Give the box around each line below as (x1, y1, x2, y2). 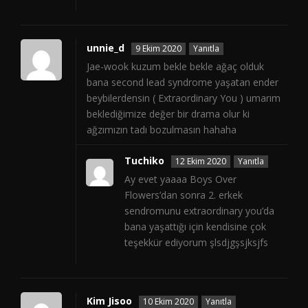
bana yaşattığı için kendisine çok (124, 220, 266, 234)
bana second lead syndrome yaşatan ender (87, 76, 278, 89)
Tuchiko (124, 154, 164, 168)
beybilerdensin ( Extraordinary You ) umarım (87, 91, 280, 105)
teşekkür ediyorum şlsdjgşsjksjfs (124, 236, 268, 250)
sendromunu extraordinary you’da (124, 204, 274, 218)
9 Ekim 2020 (135, 43, 181, 55)
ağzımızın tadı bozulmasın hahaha (87, 123, 236, 137)
